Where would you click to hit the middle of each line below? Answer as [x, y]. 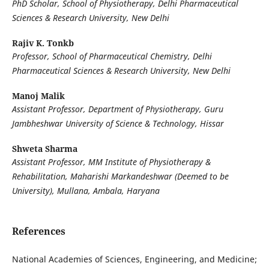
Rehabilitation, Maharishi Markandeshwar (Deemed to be [120, 177]
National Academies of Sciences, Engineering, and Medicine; [134, 259]
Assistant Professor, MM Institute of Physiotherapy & [111, 162]
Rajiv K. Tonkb [43, 43]
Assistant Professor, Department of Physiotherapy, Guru [117, 109]
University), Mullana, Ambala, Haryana [86, 191]
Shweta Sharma [44, 149]
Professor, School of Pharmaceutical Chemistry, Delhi [112, 56]
